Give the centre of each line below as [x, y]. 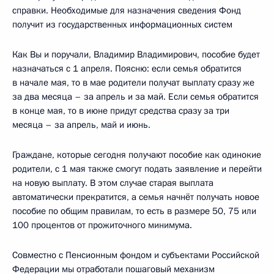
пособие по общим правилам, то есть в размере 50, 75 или [134, 211]
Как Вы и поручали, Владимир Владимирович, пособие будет [136, 54]
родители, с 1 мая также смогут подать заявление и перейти [137, 168]
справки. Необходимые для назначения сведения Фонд [127, 10]
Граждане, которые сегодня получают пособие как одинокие [137, 154]
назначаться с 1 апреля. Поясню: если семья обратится [127, 68]
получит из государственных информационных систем [122, 24]
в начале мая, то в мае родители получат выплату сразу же [133, 82]
